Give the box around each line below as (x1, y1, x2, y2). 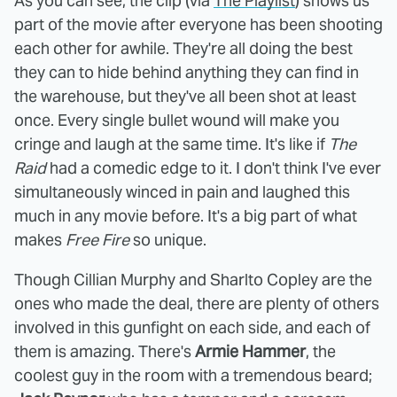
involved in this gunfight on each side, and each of (14, 316, 370, 338)
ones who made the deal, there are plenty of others (14, 292, 379, 314)
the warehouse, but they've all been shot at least (14, 85, 356, 106)
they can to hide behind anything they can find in (14, 61, 359, 82)
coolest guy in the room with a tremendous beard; (14, 364, 372, 385)
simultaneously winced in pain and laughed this (14, 181, 350, 202)
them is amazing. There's (14, 340, 195, 362)
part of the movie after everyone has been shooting (14, 13, 383, 35)
